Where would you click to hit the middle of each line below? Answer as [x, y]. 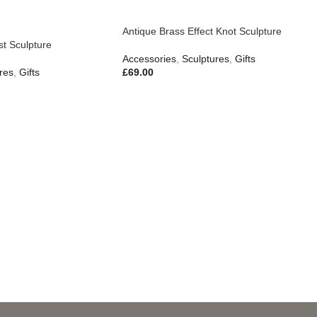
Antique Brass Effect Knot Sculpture [202, 31]
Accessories [149, 59]
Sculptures [206, 59]
